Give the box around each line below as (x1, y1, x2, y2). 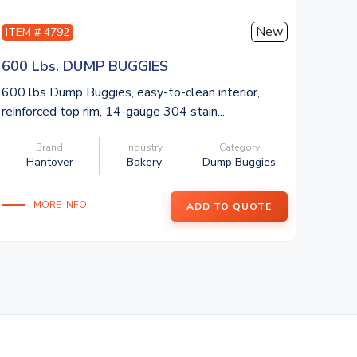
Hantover (25, 155, 73, 170)
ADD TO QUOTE (186, 200, 272, 213)
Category (218, 141, 260, 154)
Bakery (127, 155, 163, 170)
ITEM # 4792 (5, 24, 69, 40)
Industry (126, 141, 163, 154)
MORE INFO (33, 198, 87, 211)
